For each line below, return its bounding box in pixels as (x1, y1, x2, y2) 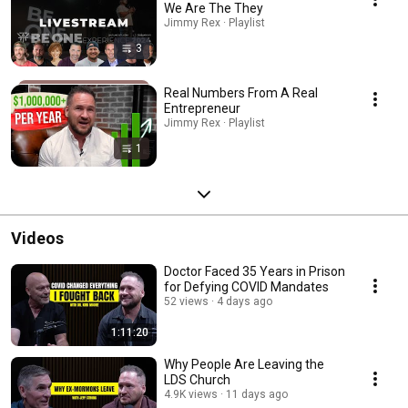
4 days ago (217, 294, 272, 308)
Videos (11, 228, 64, 248)
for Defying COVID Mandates (164, 279, 329, 294)
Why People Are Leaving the (164, 356, 324, 372)
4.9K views (164, 387, 218, 401)
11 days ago (226, 387, 288, 401)
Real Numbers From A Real (164, 85, 318, 100)
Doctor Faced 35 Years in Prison (164, 263, 345, 279)
